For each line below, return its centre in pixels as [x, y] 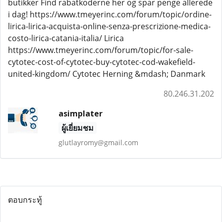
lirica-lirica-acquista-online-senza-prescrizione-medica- [109, 26]
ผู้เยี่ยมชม [77, 128]
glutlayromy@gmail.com [98, 142]
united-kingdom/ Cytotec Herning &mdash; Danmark [107, 74]
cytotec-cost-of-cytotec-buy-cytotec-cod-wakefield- [102, 62]
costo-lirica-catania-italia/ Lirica [66, 38]
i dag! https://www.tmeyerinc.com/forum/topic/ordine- [110, 14]
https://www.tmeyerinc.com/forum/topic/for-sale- [101, 50]
